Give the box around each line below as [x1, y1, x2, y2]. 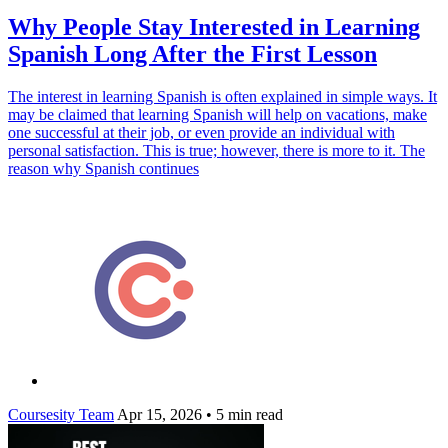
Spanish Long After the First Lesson [8, 40, 377, 67]
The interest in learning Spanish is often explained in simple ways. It [8, 87, 437, 105]
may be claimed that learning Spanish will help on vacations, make [8, 105, 427, 123]
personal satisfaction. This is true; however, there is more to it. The [8, 141, 425, 159]
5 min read [212, 405, 283, 423]
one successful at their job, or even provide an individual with [8, 123, 395, 141]
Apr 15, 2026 [117, 405, 202, 423]
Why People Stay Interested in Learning [8, 13, 420, 40]
